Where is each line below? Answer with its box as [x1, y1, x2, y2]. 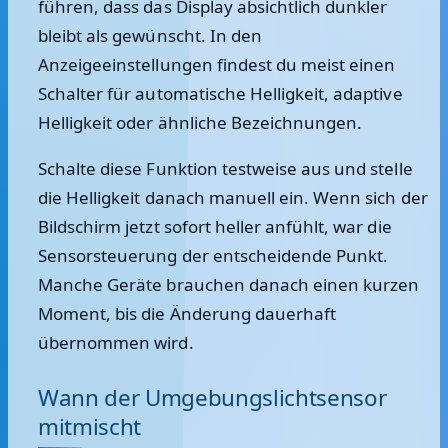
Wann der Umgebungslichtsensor [38, 382, 387, 413]
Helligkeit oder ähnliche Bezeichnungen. [38, 111, 363, 134]
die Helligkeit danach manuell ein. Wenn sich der [38, 186, 428, 209]
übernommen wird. [38, 331, 194, 354]
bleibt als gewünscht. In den [38, 24, 262, 47]
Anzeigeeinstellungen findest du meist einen [38, 53, 396, 76]
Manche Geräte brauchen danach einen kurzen [38, 273, 420, 296]
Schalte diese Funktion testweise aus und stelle [38, 157, 413, 180]
